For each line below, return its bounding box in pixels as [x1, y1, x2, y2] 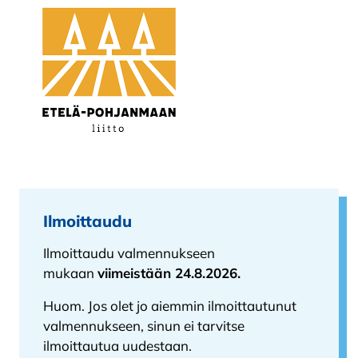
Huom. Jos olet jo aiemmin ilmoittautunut [43, 296, 296, 314]
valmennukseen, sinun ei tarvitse [43, 316, 245, 334]
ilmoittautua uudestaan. [43, 336, 192, 354]
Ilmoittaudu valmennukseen [43, 244, 215, 261]
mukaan [43, 264, 97, 281]
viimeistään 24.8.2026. [97, 264, 245, 281]
